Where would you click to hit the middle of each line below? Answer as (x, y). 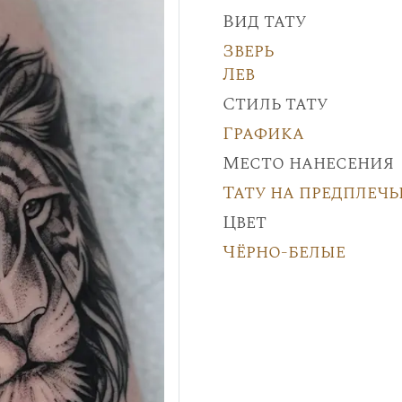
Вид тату (264, 22)
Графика (263, 134)
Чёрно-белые (284, 252)
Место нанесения (308, 163)
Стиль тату (275, 104)
